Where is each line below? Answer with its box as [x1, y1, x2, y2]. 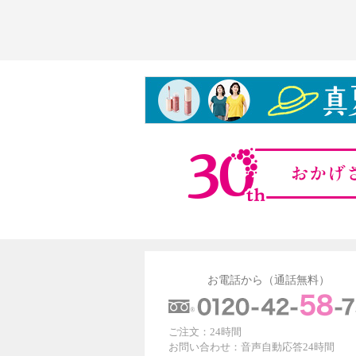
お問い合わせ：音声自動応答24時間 [168, 341, 335, 354]
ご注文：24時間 [168, 326, 242, 339]
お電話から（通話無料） [207, 274, 330, 287]
